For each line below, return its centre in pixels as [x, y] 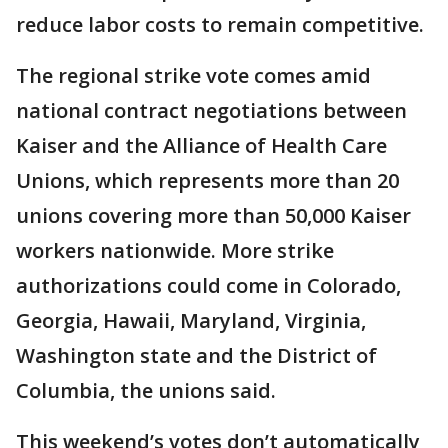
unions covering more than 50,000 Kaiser [213, 216]
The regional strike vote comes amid [193, 76]
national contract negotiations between [211, 111]
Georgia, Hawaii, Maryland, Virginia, [191, 321]
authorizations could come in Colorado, [208, 286]
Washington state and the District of [196, 356]
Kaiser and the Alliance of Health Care [201, 146]
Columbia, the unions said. [146, 391]
